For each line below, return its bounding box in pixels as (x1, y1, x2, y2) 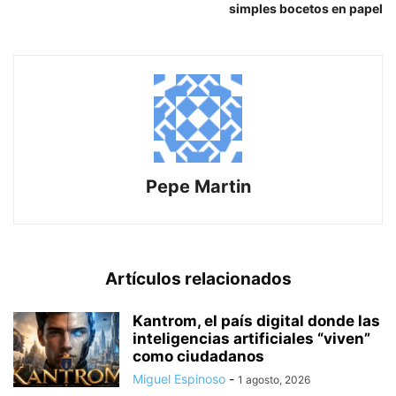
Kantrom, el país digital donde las (133, 311, 380, 330)
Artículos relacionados (104, 268, 292, 289)
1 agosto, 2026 (238, 372, 310, 386)
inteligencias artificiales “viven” (133, 329, 370, 347)
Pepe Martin (145, 175, 251, 197)
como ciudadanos (133, 346, 264, 365)
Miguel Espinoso (133, 370, 225, 386)
